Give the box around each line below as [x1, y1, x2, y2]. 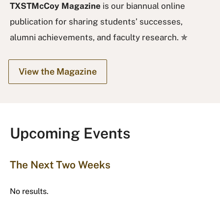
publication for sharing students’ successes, [10, 16, 183, 27]
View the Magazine [19, 66, 97, 77]
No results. [10, 186, 49, 196]
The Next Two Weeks [10, 158, 110, 171]
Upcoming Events [10, 124, 131, 142]
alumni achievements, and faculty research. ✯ [10, 32, 188, 42]
